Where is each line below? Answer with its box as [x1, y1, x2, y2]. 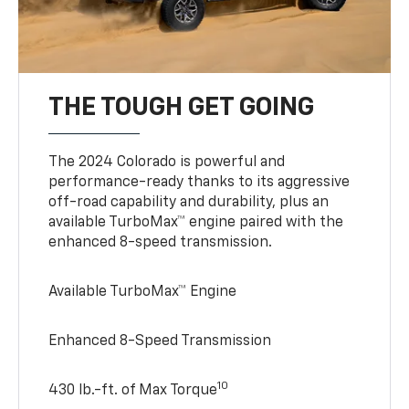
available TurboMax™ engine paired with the [48, 215, 344, 231]
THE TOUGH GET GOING [48, 95, 315, 121]
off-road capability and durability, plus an [48, 195, 330, 211]
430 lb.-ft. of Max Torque [48, 383, 218, 399]
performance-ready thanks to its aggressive [48, 175, 351, 191]
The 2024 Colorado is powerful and [48, 155, 286, 171]
